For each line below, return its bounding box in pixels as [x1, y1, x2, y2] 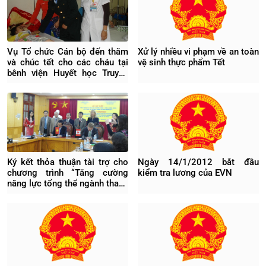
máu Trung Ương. [7, 78, 76, 89]
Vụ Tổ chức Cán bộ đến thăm [7, 46, 128, 57]
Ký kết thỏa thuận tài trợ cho [7, 157, 128, 167]
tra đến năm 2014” [7, 189, 82, 199]
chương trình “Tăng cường [7, 167, 128, 178]
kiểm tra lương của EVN [138, 167, 232, 178]
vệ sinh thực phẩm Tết [138, 57, 225, 68]
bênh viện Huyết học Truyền [7, 68, 128, 78]
